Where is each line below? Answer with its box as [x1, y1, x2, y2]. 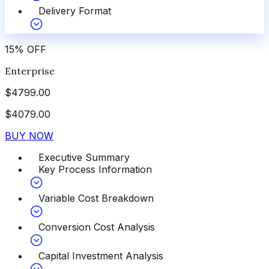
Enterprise [5, 64, 55, 77]
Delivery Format [38, 4, 111, 17]
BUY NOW [5, 129, 53, 142]
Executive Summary [38, 151, 130, 163]
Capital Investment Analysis [38, 249, 163, 262]
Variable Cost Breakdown [38, 192, 154, 204]
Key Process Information [38, 163, 152, 175]
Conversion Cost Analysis [38, 220, 155, 233]
